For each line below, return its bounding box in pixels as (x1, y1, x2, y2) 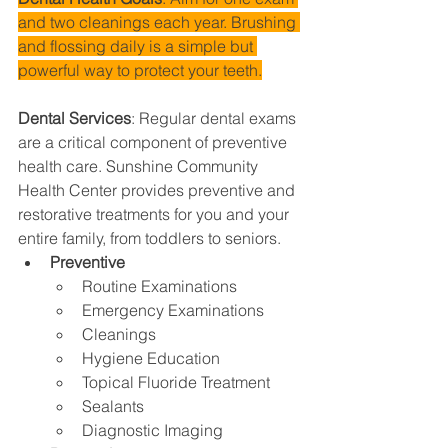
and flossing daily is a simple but (18, 36, 257, 57)
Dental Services (18, 108, 131, 129)
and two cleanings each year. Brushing (18, 12, 300, 33)
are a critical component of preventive (18, 132, 291, 153)
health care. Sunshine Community (18, 156, 262, 177)
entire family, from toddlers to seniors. (18, 228, 281, 249)
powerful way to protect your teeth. (18, 60, 262, 81)
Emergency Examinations (82, 300, 264, 321)
